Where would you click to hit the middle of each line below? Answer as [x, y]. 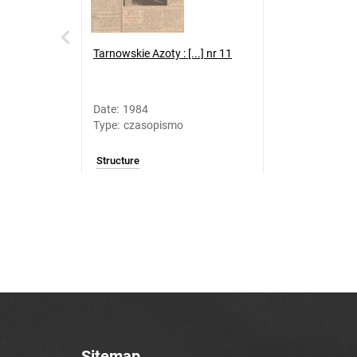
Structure [118, 161]
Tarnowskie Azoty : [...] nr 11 [163, 53]
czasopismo [153, 125]
